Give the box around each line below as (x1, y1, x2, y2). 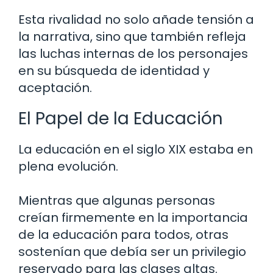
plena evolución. (18, 157, 118, 175)
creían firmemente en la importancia (18, 208, 248, 226)
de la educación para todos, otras (18, 225, 229, 243)
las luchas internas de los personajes (18, 44, 248, 62)
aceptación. (18, 79, 92, 96)
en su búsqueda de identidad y (18, 62, 210, 79)
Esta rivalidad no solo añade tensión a (18, 10, 254, 28)
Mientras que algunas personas (18, 191, 215, 209)
